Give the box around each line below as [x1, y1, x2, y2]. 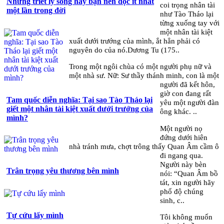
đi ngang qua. [160, 150, 203, 159]
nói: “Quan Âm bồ [160, 168, 218, 177]
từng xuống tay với [160, 18, 220, 27]
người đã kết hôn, [160, 80, 215, 89]
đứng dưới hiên [160, 132, 208, 141]
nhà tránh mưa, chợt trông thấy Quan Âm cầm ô [68, 141, 219, 150]
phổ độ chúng [160, 186, 204, 195]
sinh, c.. [160, 195, 185, 204]
